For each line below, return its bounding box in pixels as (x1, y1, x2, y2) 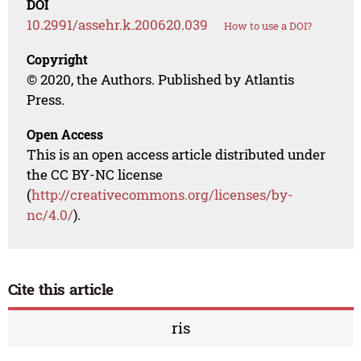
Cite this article (7, 279, 114, 300)
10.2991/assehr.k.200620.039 (27, 15, 209, 35)
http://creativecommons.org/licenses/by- (31, 185, 294, 205)
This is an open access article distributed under (27, 145, 326, 164)
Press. (27, 90, 65, 110)
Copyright (27, 51, 89, 68)
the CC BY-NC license (27, 165, 164, 185)
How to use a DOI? (224, 19, 313, 34)
